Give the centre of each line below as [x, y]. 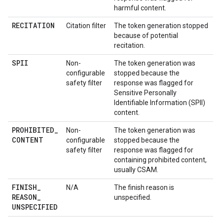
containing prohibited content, [160, 160]
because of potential [146, 36]
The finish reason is [144, 187]
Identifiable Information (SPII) [160, 103]
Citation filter [86, 26]
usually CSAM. [136, 170]
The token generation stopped [161, 26]
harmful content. [140, 8]
